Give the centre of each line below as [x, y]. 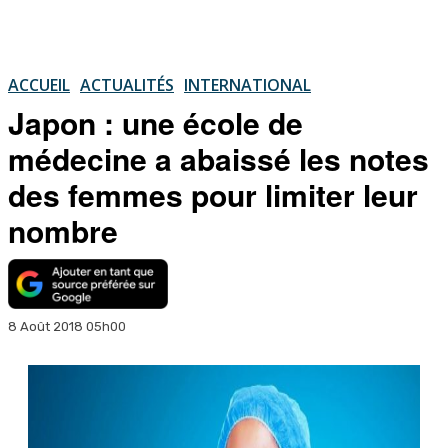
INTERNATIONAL [247, 84]
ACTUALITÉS [127, 84]
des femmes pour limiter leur [213, 194]
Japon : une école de [155, 122]
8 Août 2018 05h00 [67, 326]
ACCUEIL [39, 84]
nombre [63, 230]
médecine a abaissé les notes [218, 158]
